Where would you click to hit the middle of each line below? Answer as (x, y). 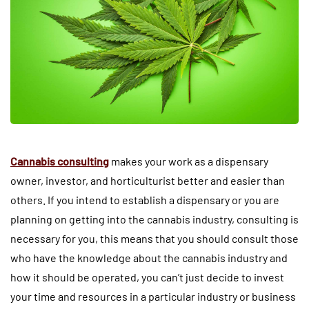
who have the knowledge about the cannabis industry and (149, 257)
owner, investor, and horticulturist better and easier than (148, 180)
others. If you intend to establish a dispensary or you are (145, 199)
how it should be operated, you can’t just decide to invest (147, 277)
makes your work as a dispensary (189, 161)
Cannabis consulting (60, 161)
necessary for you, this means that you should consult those (154, 238)
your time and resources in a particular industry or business (153, 296)
